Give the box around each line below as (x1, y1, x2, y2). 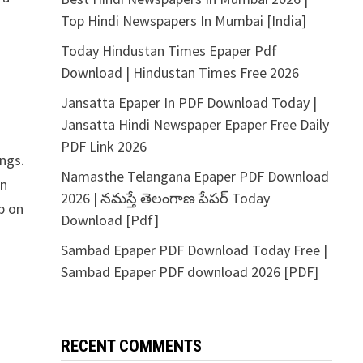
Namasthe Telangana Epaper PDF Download (60, 167, 329, 186)
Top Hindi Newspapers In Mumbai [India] (60, 11, 306, 30)
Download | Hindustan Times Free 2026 (60, 63, 299, 82)
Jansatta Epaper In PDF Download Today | (60, 93, 317, 112)
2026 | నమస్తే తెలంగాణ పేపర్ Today (60, 189, 270, 207)
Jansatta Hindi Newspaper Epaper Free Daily (60, 115, 329, 134)
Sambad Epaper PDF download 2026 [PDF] (60, 263, 318, 281)
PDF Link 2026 (60, 137, 147, 156)
